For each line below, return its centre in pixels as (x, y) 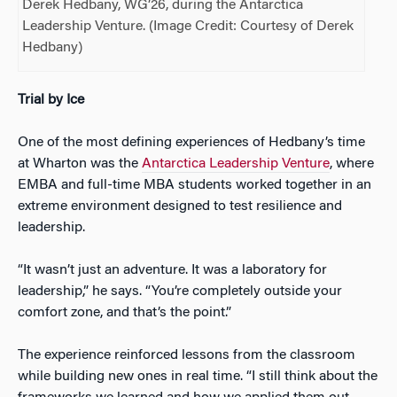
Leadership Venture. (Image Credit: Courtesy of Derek (188, 27)
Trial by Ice (51, 101)
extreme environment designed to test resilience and (180, 207)
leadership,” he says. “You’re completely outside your (180, 292)
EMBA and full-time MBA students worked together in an (195, 186)
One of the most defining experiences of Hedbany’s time (191, 143)
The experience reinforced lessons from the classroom (187, 356)
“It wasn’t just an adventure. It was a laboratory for (172, 271)
